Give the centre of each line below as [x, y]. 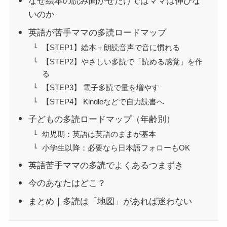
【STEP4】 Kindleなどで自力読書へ [103, 102]
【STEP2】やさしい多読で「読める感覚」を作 [122, 61]
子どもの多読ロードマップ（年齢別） [102, 119]
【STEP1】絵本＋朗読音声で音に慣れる [111, 47]
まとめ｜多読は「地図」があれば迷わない [110, 201]
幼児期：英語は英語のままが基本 [99, 134]
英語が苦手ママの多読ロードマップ [98, 32]
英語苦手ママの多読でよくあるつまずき [106, 165]
